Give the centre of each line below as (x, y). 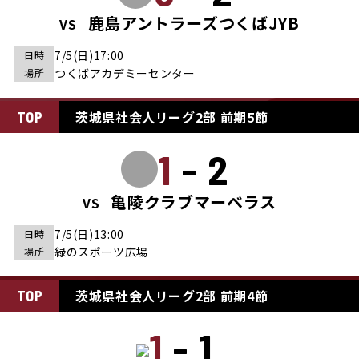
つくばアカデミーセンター (125, 73)
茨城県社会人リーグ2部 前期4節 (172, 296)
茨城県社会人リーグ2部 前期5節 (172, 117)
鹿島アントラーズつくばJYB (194, 23)
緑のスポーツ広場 (101, 252)
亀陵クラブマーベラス (194, 202)
